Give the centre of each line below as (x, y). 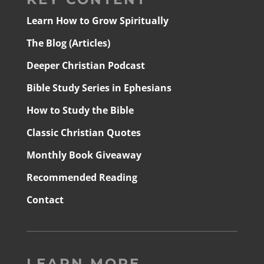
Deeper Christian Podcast (85, 66)
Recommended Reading (82, 178)
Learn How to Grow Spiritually (97, 21)
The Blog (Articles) (68, 43)
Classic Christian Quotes (83, 133)
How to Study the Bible (80, 110)
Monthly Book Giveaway (84, 155)
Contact (45, 200)
